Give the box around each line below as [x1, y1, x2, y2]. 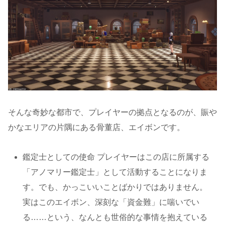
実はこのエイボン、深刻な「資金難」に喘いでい [23, 197, 200, 206]
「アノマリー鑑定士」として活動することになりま [23, 167, 208, 176]
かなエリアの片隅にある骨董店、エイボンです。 [8, 123, 185, 132]
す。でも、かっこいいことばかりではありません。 [23, 182, 208, 191]
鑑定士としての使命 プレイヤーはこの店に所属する [23, 152, 210, 161]
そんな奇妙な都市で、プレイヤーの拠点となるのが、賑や [8, 107, 217, 117]
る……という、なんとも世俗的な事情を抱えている [23, 212, 208, 221]
